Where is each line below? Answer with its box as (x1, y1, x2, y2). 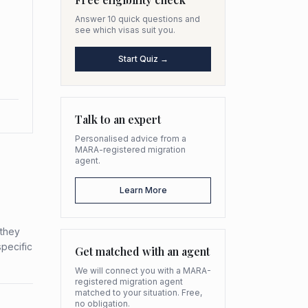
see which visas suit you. (75, 25, 175, 35)
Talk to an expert (75, 112, 161, 126)
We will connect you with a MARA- (75, 265, 211, 276)
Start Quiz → (118, 54, 168, 64)
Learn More (119, 185, 167, 195)
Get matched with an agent (75, 244, 210, 258)
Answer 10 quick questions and (75, 14, 200, 24)
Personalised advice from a (75, 133, 186, 144)
